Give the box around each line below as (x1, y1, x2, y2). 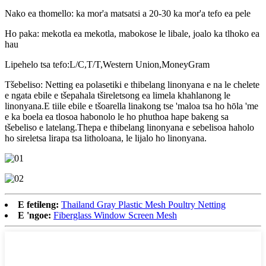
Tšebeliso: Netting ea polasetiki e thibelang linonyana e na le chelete (5, 79, 259, 90)
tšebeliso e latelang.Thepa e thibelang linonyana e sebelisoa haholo (5, 122, 254, 132)
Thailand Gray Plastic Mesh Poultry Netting (61, 199, 226, 210)
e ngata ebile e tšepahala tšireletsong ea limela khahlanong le (5, 90, 230, 100)
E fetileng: (18, 199, 59, 210)
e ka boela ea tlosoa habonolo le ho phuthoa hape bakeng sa (5, 111, 229, 122)
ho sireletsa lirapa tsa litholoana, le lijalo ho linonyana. (5, 132, 207, 143)
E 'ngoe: (18, 210, 51, 220)
